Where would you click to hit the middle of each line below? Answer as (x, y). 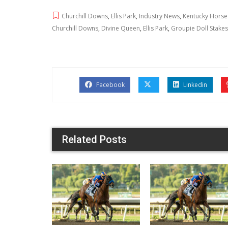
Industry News (159, 16)
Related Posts (94, 139)
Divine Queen (121, 28)
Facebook (110, 84)
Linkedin (194, 84)
